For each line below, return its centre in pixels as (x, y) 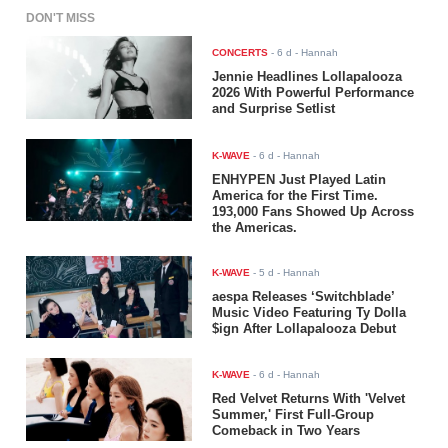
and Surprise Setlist (274, 108)
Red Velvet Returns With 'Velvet (309, 399)
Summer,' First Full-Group (293, 415)
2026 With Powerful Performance (313, 92)
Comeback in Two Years (286, 431)
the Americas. (255, 227)
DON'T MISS (61, 17)
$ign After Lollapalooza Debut (304, 328)
